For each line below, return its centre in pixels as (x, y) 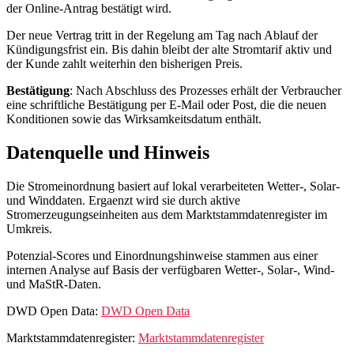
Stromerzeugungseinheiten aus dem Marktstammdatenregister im (167, 214)
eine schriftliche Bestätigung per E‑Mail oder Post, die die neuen (166, 105)
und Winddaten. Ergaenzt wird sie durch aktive (123, 200)
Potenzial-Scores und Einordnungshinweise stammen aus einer (162, 255)
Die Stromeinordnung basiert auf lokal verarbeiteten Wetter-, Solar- (173, 186)
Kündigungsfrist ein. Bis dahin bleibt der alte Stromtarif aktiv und (169, 50)
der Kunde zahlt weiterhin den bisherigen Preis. (124, 64)
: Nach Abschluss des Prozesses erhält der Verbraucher (205, 91)
